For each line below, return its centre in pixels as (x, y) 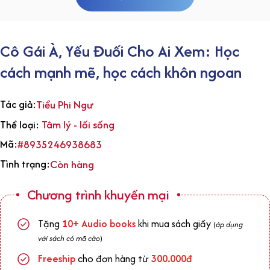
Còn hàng (72, 165)
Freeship (57, 259)
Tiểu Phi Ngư (65, 105)
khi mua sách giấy (176, 224)
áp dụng (229, 225)
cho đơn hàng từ (115, 259)
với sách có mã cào (69, 239)
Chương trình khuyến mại (98, 195)
